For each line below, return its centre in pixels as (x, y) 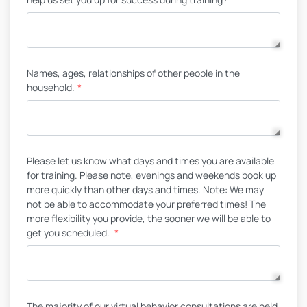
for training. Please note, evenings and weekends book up (151, 175)
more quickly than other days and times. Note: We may (145, 189)
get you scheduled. (69, 233)
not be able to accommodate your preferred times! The (146, 204)
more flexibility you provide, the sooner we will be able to (149, 218)
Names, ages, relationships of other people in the (133, 73)
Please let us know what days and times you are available (150, 161)
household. (51, 87)
